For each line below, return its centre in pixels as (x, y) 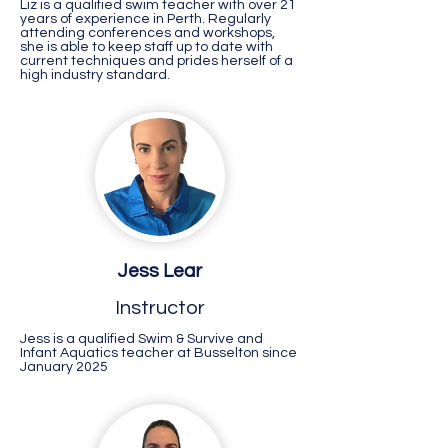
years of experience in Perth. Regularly (145, 19)
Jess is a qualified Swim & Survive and (141, 339)
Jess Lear (160, 271)
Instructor (160, 308)
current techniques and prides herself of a (156, 61)
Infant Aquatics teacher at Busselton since (158, 353)
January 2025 (64, 367)
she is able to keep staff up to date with (146, 47)
